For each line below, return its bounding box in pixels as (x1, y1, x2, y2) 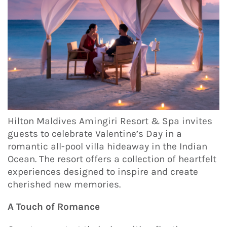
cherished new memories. (8, 178, 121, 190)
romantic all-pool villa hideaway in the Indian (8, 140, 207, 152)
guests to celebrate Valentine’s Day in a (8, 128, 182, 139)
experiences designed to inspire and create (8, 166, 198, 177)
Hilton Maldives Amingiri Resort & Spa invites (8, 115, 212, 127)
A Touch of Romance (8, 201, 100, 213)
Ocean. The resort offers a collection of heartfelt (8, 153, 216, 165)
